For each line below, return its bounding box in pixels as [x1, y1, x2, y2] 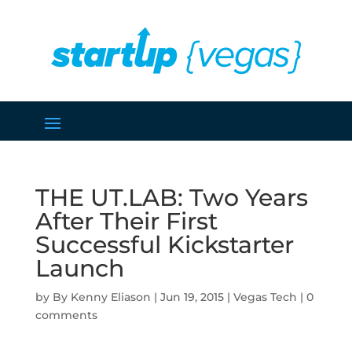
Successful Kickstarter [35, 230, 294, 259]
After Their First [35, 207, 218, 236]
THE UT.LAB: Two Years [35, 183, 308, 212]
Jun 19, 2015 [159, 290, 224, 304]
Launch [35, 254, 124, 283]
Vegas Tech [233, 290, 297, 304]
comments [35, 308, 97, 322]
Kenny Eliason [70, 290, 151, 304]
